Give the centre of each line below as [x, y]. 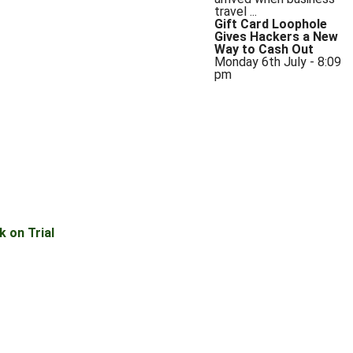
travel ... [235, 12]
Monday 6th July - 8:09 [277, 62]
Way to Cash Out [264, 50]
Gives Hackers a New [276, 37]
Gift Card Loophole [270, 24]
